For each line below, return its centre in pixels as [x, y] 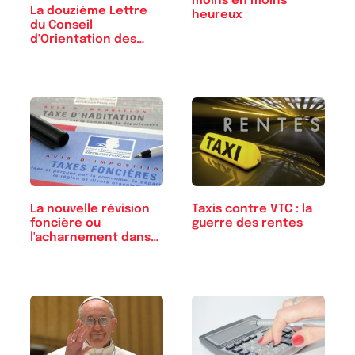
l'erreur [52, 252]
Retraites [58, 54]
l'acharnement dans [90, 237]
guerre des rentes [247, 224]
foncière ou [65, 223]
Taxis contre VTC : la [252, 210]
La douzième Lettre [89, 11]
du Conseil [61, 26]
